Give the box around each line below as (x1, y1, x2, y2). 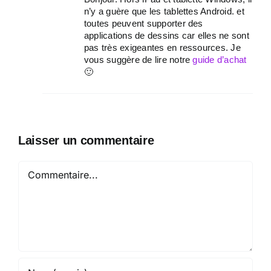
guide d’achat (192, 54, 247, 65)
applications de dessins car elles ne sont (84, 30, 249, 41)
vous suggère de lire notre (84, 54, 193, 65)
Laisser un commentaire (18, 134, 154, 147)
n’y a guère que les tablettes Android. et (84, 6, 244, 16)
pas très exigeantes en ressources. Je (84, 42, 241, 53)
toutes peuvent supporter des (84, 18, 203, 28)
